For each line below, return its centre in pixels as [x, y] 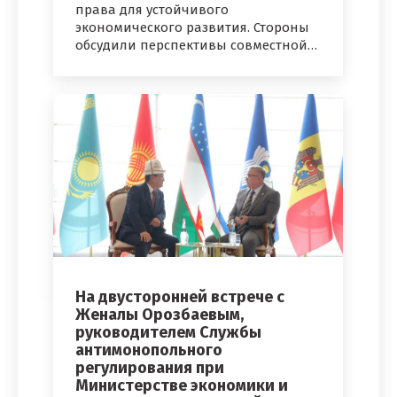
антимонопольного [149, 350]
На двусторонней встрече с [180, 297]
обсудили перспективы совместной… [196, 46]
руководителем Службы [168, 333]
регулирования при [150, 368]
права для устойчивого [152, 10]
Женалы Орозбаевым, [160, 315]
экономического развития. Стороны [192, 28]
